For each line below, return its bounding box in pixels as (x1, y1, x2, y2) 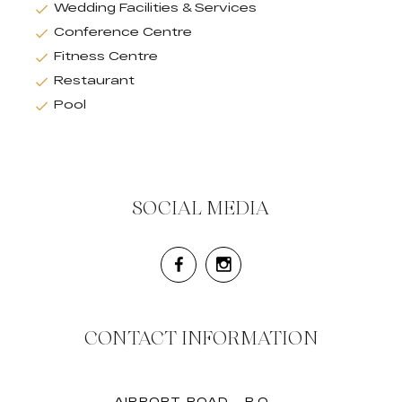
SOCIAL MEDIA (132, 194, 270, 223)
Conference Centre (54, 24, 192, 39)
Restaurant (54, 73, 135, 88)
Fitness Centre (54, 48, 158, 64)
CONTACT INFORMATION (84, 324, 318, 354)
